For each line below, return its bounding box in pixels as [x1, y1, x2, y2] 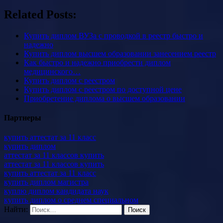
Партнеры [4, 113, 41, 122]
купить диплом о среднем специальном [4, 196, 138, 205]
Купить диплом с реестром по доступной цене [24, 85, 182, 94]
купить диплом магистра [4, 178, 89, 187]
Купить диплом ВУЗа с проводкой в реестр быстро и [24, 31, 203, 40]
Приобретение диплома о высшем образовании [24, 94, 185, 103]
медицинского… [24, 67, 81, 76]
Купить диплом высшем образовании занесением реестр [24, 49, 216, 58]
